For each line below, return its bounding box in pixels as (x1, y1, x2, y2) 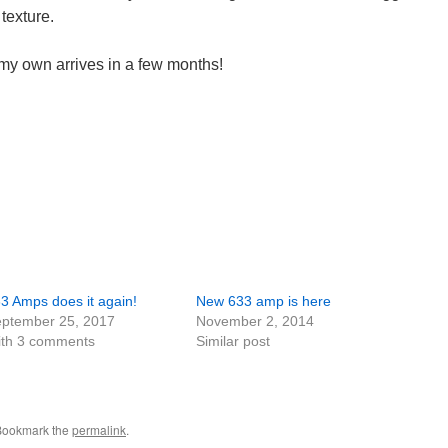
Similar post (196, 332, 271, 349)
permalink (72, 420, 126, 438)
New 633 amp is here (196, 292, 332, 309)
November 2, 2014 (196, 312, 315, 329)
